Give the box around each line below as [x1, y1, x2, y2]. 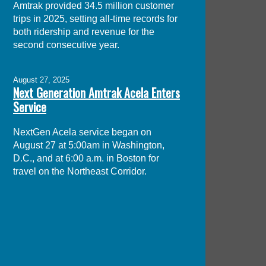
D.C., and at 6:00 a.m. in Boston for [13, 153, 160, 163]
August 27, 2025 [13, 75, 70, 84]
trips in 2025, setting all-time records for [13, 14, 178, 24]
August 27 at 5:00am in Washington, [13, 140, 165, 150]
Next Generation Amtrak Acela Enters [13, 83, 180, 102]
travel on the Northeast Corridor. [13, 166, 147, 176]
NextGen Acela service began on [13, 126, 152, 137]
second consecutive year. [13, 40, 120, 50]
